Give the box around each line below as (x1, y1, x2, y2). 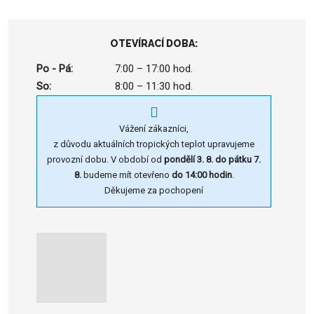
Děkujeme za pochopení (104, 184, 203, 196)
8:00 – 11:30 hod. (114, 79, 193, 93)
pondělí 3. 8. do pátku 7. (164, 153, 261, 165)
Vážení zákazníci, (119, 123, 189, 134)
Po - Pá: (36, 62, 73, 75)
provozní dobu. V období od (47, 153, 164, 165)
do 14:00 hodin (171, 169, 232, 180)
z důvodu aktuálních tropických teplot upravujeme (53, 138, 254, 149)
